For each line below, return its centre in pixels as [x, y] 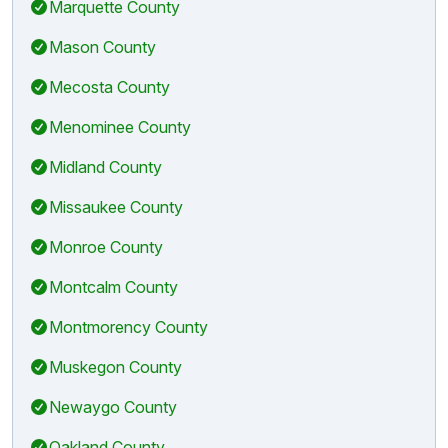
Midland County [105, 166]
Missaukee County [116, 206]
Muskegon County [115, 366]
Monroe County [106, 246]
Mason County [102, 46]
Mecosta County [109, 86]
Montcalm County [113, 286]
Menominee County [120, 126]
